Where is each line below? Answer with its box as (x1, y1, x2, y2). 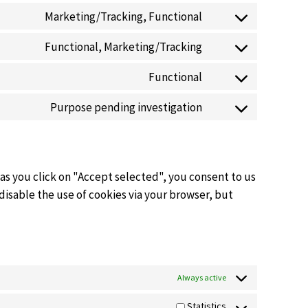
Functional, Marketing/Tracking (44, 38, 202, 54)
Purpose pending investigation (49, 99, 202, 115)
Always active (177, 272, 226, 283)
